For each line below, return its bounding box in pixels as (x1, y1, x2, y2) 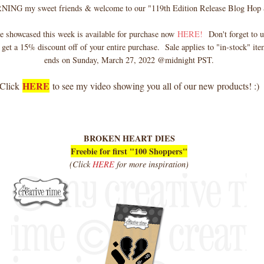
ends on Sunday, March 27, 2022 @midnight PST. (44, 54, 214, 65)
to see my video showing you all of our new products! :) (49, 79, 259, 92)
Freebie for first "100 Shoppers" (71, 144, 187, 157)
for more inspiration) (117, 158, 189, 170)
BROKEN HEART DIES (83, 131, 175, 144)
